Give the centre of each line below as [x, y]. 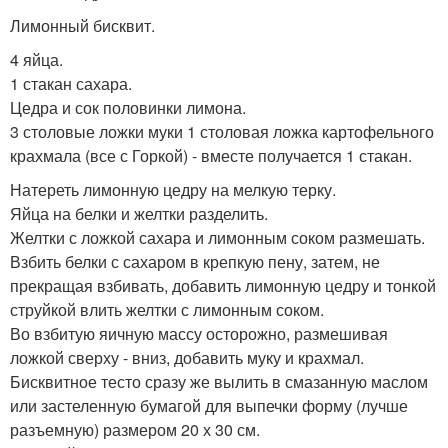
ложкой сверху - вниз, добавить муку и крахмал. [187, 357]
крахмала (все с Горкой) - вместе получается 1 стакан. [211, 155]
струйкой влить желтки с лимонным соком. [167, 309]
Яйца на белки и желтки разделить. [139, 213]
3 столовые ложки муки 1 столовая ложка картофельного [222, 131]
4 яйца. [36, 59]
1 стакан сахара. [71, 83]
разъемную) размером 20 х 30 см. [135, 429]
